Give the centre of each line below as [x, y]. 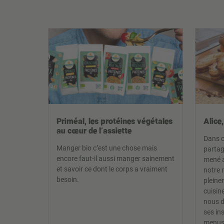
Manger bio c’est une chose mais [107, 148]
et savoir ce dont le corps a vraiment [112, 169]
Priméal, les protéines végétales [114, 121]
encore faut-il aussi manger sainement [115, 159]
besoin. [68, 180]
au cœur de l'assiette [94, 130]
